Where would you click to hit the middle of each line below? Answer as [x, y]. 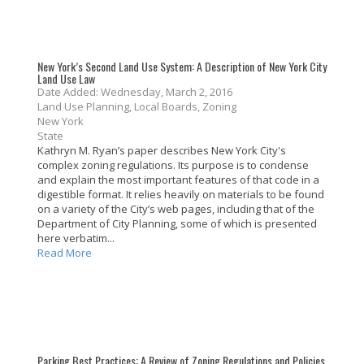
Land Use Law [66, 79]
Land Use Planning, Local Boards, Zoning [142, 107]
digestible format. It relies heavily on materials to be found [181, 195]
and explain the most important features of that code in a [178, 180]
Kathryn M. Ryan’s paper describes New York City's [162, 151]
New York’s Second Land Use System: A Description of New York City [182, 67]
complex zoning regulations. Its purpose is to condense [173, 165]
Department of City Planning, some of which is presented [177, 224]
